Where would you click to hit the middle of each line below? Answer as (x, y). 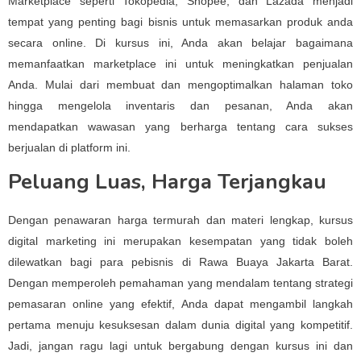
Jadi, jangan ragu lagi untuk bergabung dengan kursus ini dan (180, 346)
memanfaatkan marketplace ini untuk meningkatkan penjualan (180, 64)
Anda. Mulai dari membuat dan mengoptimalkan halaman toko (180, 85)
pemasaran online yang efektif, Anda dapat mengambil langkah (180, 304)
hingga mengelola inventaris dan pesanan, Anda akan (180, 106)
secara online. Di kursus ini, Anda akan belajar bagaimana (180, 43)
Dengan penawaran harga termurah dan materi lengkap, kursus (180, 220)
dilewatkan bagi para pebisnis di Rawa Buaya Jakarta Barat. (180, 262)
